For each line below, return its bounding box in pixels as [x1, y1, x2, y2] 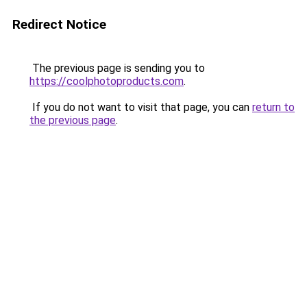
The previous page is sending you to [29, 62, 205, 75]
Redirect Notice [12, 16, 106, 32]
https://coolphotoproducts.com [29, 75, 184, 88]
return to [252, 101, 295, 114]
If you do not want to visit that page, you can [29, 101, 252, 114]
